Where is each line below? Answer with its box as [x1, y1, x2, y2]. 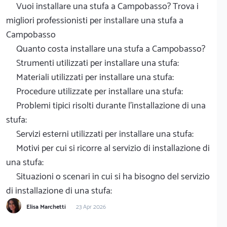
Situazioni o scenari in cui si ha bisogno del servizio [16, 169, 210, 184]
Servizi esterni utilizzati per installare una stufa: [16, 126, 194, 142]
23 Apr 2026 [76, 202, 106, 212]
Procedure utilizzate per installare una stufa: [16, 84, 183, 99]
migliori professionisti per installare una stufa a [6, 13, 183, 28]
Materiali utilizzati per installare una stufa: [16, 69, 174, 85]
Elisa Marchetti [26, 202, 66, 212]
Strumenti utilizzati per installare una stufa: [16, 55, 179, 71]
